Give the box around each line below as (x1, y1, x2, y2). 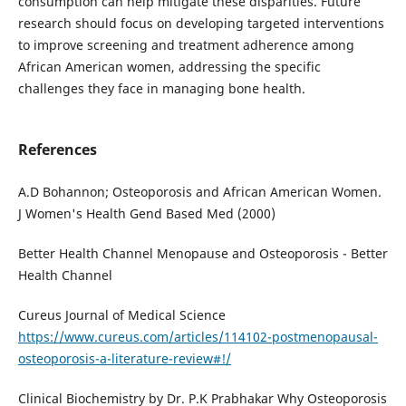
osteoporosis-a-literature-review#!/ (17, 350, 231, 368)
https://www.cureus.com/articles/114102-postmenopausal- (17, 328, 378, 346)
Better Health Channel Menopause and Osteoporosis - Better (17, 245, 388, 263)
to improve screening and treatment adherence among (17, 36, 354, 54)
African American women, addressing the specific (17, 58, 321, 76)
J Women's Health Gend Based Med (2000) (17, 205, 275, 223)
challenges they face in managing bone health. (17, 80, 305, 98)
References (17, 140, 97, 160)
